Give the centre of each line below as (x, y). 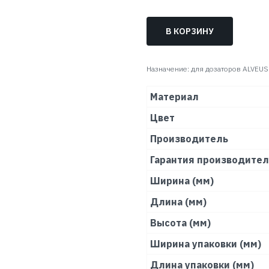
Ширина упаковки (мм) (206, 244)
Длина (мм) (178, 202)
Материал (174, 97)
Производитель (189, 139)
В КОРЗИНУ (190, 31)
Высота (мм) (180, 223)
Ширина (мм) (182, 181)
